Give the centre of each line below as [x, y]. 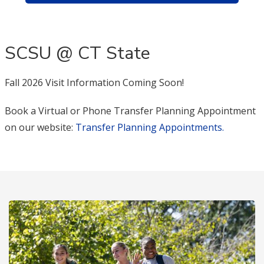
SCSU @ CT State [77, 53]
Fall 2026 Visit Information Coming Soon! [94, 82]
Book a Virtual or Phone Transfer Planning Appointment [130, 110]
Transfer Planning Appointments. [149, 127]
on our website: [40, 127]
